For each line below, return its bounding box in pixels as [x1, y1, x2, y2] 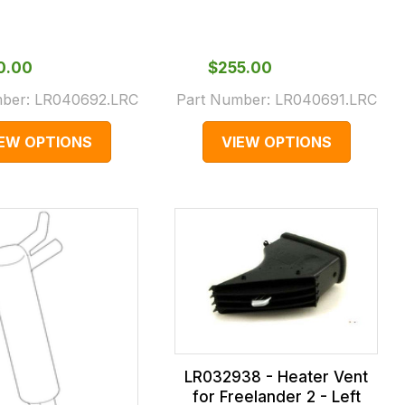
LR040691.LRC [274, 90, 377, 109]
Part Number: [175, 90, 275, 109]
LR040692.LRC [33, 90, 138, 109]
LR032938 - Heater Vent [184, 367, 369, 386]
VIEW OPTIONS [221, 133, 332, 152]
